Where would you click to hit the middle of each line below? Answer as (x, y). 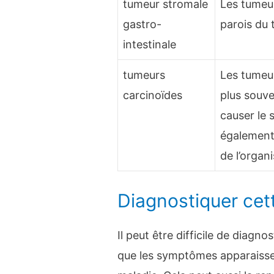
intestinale (150, 45)
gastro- (143, 24)
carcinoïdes (153, 95)
